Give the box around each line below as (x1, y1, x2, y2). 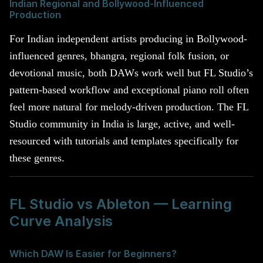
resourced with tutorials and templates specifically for (9, 135, 238, 147)
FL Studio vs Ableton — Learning (9, 195, 232, 213)
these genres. (9, 152, 65, 164)
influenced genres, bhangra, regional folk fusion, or (9, 50, 229, 62)
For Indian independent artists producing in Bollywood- (9, 33, 247, 45)
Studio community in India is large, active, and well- (9, 118, 235, 130)
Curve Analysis (9, 213, 113, 230)
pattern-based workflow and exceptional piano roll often (9, 84, 249, 96)
